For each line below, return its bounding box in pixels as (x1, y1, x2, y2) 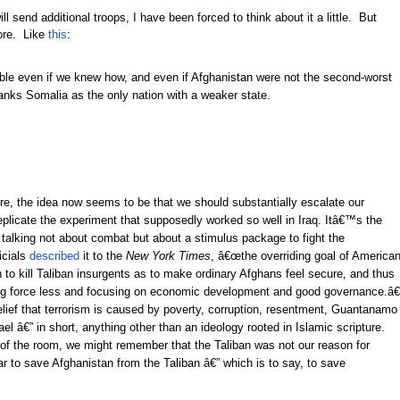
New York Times (125, 249, 211, 262)
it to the (79, 249, 126, 262)
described (29, 249, 79, 262)
